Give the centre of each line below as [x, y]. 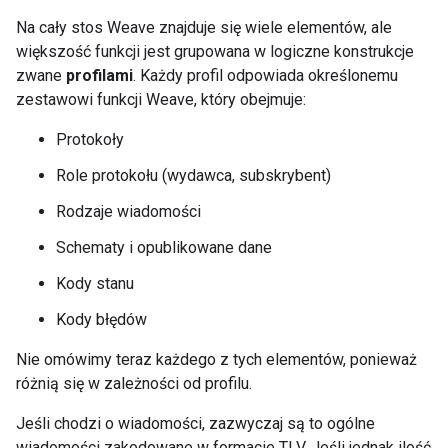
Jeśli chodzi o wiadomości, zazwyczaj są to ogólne [195, 423]
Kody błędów [101, 319]
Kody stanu [95, 283]
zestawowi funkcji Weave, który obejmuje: [161, 99]
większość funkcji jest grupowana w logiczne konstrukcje [215, 51]
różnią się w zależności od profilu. [134, 383]
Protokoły [90, 139]
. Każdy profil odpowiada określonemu [265, 75]
